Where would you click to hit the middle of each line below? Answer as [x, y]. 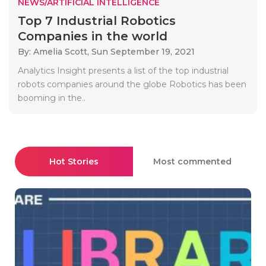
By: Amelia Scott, [55, 51]
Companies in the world [93, 36]
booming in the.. [52, 98]
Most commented [192, 161]
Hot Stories [74, 161]
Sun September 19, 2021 [143, 51]
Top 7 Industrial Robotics [97, 20]
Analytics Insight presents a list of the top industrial [123, 70]
